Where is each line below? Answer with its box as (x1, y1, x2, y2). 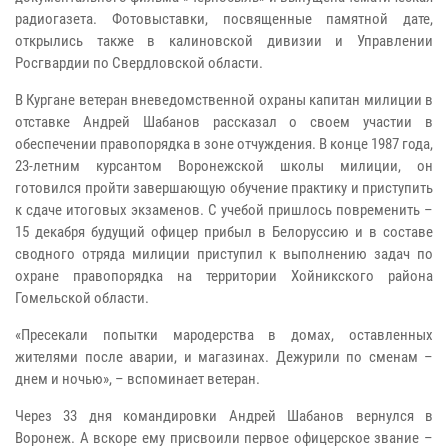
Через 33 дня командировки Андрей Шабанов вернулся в (15, 407, 433, 426)
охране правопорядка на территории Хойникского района (15, 267, 433, 286)
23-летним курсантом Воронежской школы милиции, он (15, 157, 433, 176)
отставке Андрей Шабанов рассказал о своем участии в (15, 113, 433, 132)
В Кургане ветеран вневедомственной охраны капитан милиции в (15, 91, 433, 110)
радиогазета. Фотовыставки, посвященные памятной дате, (15, 10, 433, 29)
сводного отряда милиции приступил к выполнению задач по (15, 245, 433, 264)
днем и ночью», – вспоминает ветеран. (15, 370, 260, 389)
